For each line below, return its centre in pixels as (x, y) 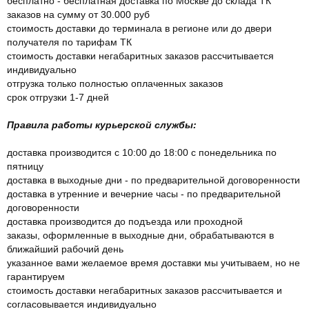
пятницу (25, 166)
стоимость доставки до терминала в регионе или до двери (139, 28)
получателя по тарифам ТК (69, 42)
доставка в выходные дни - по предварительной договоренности (153, 180)
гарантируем (36, 276)
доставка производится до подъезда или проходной (125, 221)
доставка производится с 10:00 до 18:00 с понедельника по (142, 152)
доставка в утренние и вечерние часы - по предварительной (144, 193)
